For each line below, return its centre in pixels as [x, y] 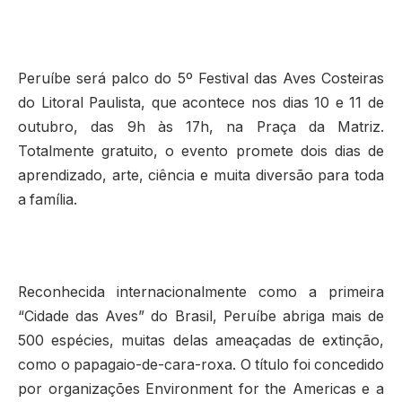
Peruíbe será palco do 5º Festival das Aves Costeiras [201, 79]
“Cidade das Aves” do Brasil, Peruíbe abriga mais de [201, 317]
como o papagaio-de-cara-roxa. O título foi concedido [201, 365]
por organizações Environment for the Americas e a [201, 389]
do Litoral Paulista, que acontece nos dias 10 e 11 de [201, 103]
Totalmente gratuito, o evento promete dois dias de [201, 152]
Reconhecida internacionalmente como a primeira [201, 293]
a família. [48, 200]
